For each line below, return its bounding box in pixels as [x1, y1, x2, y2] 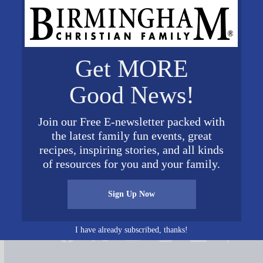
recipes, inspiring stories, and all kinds [39, 143, 224, 156]
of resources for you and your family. [43, 157, 220, 170]
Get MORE [75, 55, 188, 82]
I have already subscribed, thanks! [75, 225, 188, 234]
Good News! [69, 82, 194, 109]
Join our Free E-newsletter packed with [38, 115, 225, 128]
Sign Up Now [108, 190, 155, 198]
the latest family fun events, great [51, 129, 212, 142]
